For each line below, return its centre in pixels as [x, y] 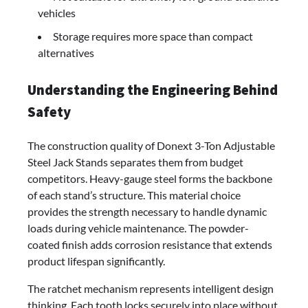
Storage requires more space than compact [153, 36]
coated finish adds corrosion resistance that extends [150, 244]
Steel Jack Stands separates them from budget [135, 162]
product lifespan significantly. [96, 261]
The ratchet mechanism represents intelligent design [151, 288]
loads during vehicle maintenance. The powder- [138, 228]
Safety [49, 112]
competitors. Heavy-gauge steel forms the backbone [150, 178]
